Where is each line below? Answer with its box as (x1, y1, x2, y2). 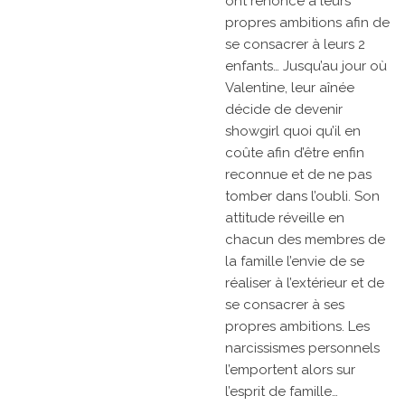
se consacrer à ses (225, 297, 344, 314)
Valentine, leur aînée (225, 80, 354, 97)
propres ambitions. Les (225, 318, 370, 335)
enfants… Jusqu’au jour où (225, 58, 387, 75)
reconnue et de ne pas (225, 166, 372, 184)
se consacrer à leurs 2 (225, 36, 365, 53)
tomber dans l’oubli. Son (225, 188, 380, 205)
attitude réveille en (225, 210, 344, 227)
